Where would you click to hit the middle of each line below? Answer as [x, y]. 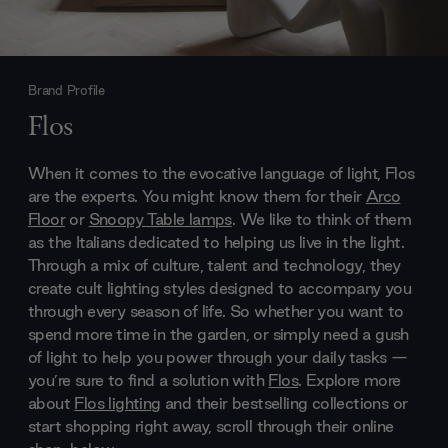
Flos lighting [117, 402]
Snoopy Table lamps [160, 218]
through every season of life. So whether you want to [216, 310]
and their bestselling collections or [284, 402]
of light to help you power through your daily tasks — [218, 356]
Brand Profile [67, 90]
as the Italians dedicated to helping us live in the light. [216, 241]
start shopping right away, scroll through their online [211, 425]
